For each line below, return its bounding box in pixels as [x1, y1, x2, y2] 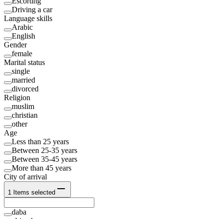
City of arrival [4, 173, 47, 181]
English [12, 32, 35, 41]
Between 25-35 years [12, 146, 77, 155]
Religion [4, 93, 30, 102]
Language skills [4, 14, 52, 23]
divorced [12, 85, 39, 93]
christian [12, 111, 38, 120]
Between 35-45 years [12, 155, 77, 164]
